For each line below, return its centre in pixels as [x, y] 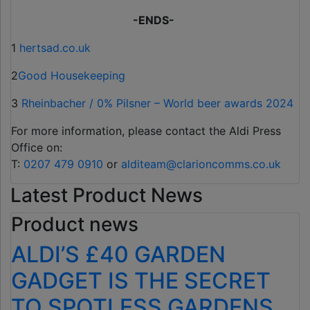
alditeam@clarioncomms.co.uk [201, 164]
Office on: [37, 148]
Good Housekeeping [72, 76]
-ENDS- [153, 20]
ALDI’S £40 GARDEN [118, 255]
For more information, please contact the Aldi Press [146, 131]
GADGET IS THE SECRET [141, 281]
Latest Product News [107, 195]
